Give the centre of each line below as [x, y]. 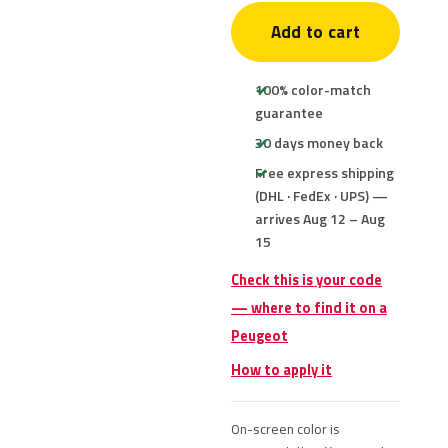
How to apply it [281, 370]
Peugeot [259, 336]
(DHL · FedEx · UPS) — [321, 195]
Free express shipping [324, 172]
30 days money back [319, 142]
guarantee [289, 112]
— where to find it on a [309, 308]
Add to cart [315, 32]
